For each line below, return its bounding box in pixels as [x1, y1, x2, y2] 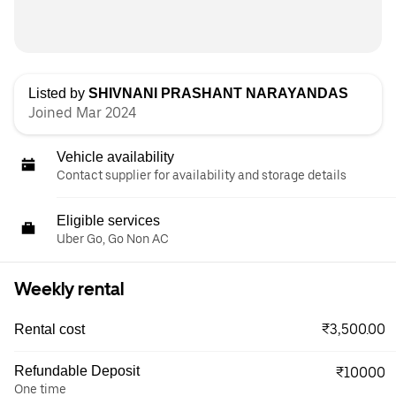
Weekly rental [14, 278, 124, 300]
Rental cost [14, 322, 85, 337]
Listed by [28, 86, 88, 101]
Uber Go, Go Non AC [57, 232, 169, 246]
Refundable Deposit [14, 363, 140, 378]
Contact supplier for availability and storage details [57, 168, 346, 182]
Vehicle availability [57, 149, 174, 164]
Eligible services [57, 213, 160, 228]
